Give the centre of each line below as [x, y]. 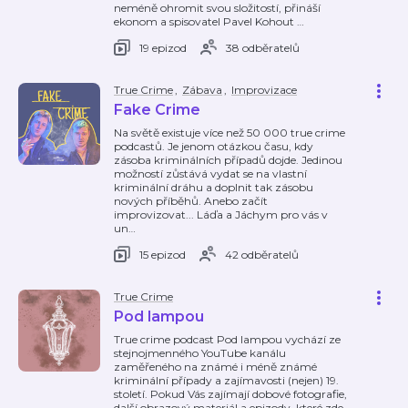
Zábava [202, 90]
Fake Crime [157, 110]
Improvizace [264, 90]
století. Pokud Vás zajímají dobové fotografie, [230, 394]
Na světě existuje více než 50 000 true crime [229, 133]
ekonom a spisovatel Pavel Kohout [205, 21]
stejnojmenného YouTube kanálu [200, 353]
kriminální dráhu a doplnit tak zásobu [214, 187]
